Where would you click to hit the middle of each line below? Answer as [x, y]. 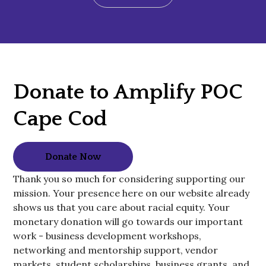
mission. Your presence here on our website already [132, 193]
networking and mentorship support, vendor [116, 250]
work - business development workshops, [107, 236]
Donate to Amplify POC [128, 92]
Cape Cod [60, 119]
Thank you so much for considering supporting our [129, 179]
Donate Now [73, 157]
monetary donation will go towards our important [128, 222]
